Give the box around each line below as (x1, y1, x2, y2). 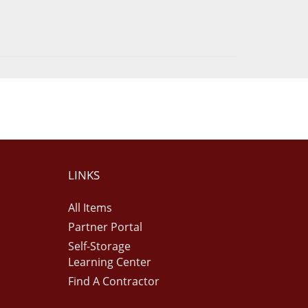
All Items (67, 200, 112, 215)
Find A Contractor (67, 274, 159, 289)
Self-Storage (67, 239, 131, 254)
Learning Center (67, 254, 151, 269)
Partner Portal (67, 219, 142, 234)
